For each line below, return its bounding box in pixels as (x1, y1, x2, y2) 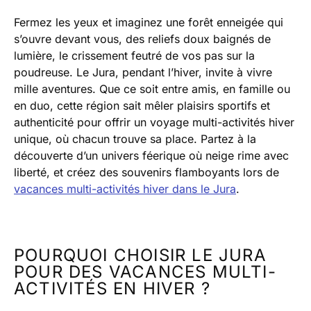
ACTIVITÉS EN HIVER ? (14, 278, 210, 299)
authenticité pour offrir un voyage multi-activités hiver (14, 115, 294, 130)
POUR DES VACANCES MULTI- (14, 262, 276, 283)
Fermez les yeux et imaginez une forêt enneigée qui (14, 15, 283, 30)
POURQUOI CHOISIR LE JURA (14, 245, 267, 266)
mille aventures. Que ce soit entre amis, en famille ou (14, 82, 290, 96)
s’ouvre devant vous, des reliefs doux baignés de (14, 32, 271, 47)
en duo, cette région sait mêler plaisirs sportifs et (14, 99, 270, 113)
